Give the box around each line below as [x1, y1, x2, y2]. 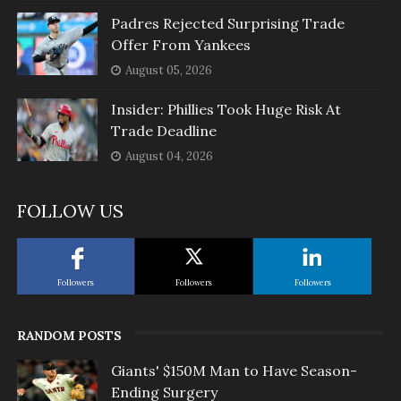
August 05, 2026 [124, 63, 212, 79]
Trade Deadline [110, 122, 217, 141]
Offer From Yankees [110, 36, 251, 55]
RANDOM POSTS [16, 328, 122, 345]
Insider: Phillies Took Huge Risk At [110, 100, 341, 119]
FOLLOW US [16, 200, 124, 223]
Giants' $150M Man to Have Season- [110, 362, 357, 380]
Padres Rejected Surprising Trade [110, 14, 345, 33]
